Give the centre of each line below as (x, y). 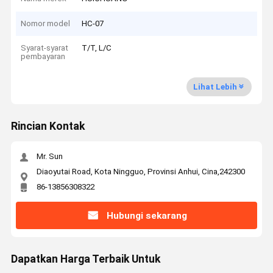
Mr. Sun (49, 157)
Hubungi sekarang (147, 215)
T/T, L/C (97, 48)
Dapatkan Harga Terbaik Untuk (85, 259)
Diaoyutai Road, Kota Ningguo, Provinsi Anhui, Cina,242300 (140, 171)
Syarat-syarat (45, 48)
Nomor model (46, 23)
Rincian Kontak (48, 126)
